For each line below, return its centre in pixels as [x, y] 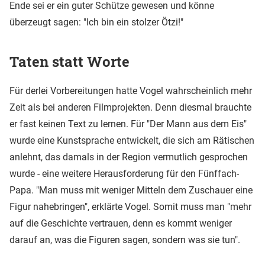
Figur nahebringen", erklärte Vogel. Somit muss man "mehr [130, 206]
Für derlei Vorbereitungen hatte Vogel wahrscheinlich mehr [131, 91]
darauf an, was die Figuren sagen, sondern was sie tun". [125, 240]
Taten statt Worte [70, 61]
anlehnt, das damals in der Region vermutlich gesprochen [129, 157]
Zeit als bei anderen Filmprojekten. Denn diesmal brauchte [130, 107]
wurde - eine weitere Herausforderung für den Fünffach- [124, 173]
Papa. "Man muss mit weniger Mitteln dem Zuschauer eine [131, 190]
